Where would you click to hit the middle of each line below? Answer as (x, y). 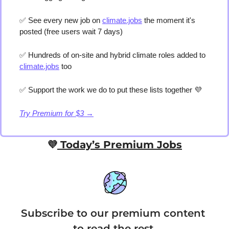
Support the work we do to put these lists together (110, 90)
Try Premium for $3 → (56, 113)
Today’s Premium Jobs (120, 145)
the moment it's (169, 20)
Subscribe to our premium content (113, 213)
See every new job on (64, 20)
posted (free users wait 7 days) (72, 32)
